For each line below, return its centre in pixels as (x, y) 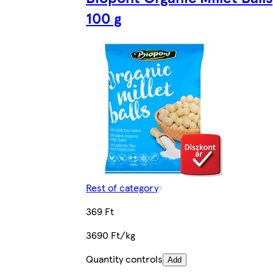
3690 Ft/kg (111, 235)
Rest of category (122, 187)
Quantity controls (125, 258)
